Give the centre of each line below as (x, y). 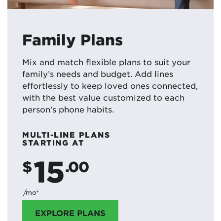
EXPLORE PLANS (70, 213)
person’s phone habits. (68, 109)
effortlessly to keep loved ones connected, (110, 86)
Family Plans (73, 40)
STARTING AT (53, 143)
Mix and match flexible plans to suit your (106, 62)
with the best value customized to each (103, 97)
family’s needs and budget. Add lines (98, 74)
